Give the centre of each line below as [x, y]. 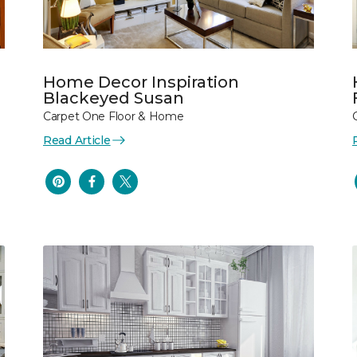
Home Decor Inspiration [141, 82]
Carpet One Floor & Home [114, 116]
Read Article [77, 140]
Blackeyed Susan [114, 98]
